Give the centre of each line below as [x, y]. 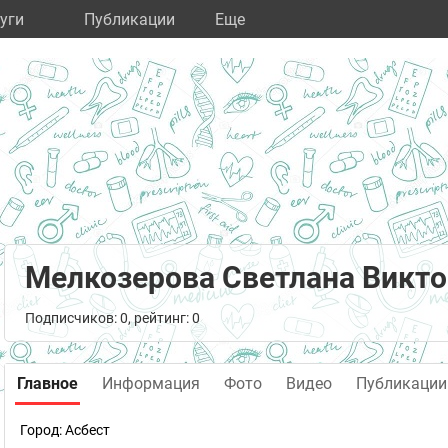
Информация [151, 383]
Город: [42, 430]
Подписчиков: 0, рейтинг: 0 [112, 318]
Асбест [87, 430]
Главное [47, 383]
